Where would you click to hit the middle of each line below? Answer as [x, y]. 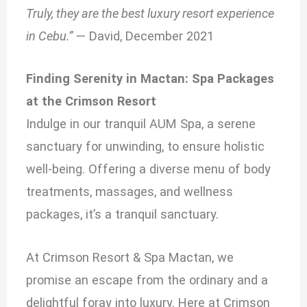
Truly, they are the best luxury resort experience [150, 14]
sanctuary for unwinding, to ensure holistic [146, 147]
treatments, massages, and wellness [130, 192]
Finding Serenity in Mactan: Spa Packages [150, 79]
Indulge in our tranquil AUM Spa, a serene [141, 124]
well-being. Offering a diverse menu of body [149, 169]
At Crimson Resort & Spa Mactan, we [130, 257]
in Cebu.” [50, 36]
